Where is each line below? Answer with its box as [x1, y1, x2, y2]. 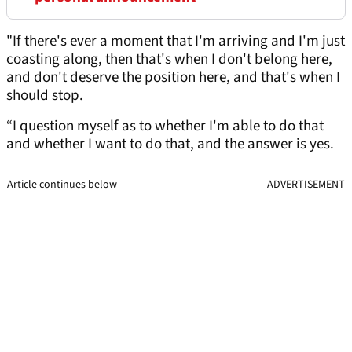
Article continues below [7, 177, 117, 193]
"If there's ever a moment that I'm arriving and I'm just [6, 31, 345, 53]
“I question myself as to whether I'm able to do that [6, 115, 324, 137]
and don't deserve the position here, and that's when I [6, 67, 340, 89]
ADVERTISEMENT [267, 177, 345, 193]
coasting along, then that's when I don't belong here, [6, 49, 332, 71]
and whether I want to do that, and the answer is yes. [6, 134, 334, 156]
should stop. [6, 85, 86, 107]
